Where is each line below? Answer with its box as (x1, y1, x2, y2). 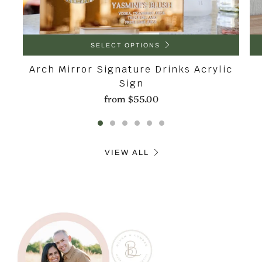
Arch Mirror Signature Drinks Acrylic (29, 63, 233, 75)
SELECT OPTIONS (90, 42, 160, 49)
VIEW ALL (105, 148, 149, 157)
